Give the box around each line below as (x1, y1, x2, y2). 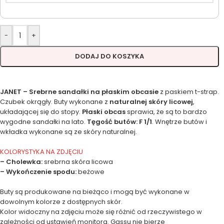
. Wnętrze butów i (152, 117, 207, 127)
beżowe (76, 167, 104, 177)
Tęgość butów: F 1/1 (87, 117, 152, 127)
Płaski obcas (82, 107, 125, 117)
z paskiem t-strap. (158, 87, 219, 97)
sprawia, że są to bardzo (125, 107, 207, 117)
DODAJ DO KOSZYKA (75, 51, 144, 61)
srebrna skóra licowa (42, 157, 113, 167)
